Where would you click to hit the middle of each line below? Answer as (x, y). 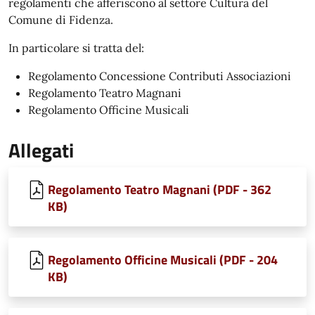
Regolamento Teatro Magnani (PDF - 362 (160, 189)
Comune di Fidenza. (61, 20)
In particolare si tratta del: (76, 48)
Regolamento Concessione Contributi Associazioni (160, 76)
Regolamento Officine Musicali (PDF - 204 (163, 260)
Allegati (41, 150)
